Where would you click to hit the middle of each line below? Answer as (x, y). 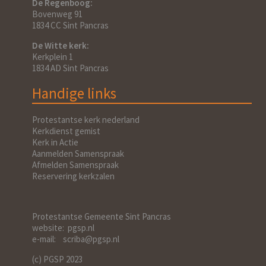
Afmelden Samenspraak (75, 164)
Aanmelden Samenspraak (78, 153)
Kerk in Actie (55, 142)
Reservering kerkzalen (73, 176)
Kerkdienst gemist (66, 131)
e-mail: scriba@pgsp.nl (76, 239)
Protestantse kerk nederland (86, 119)
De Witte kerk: (61, 46)
